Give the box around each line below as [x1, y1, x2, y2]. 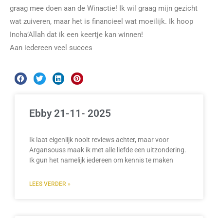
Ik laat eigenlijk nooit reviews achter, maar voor [29, 135, 169, 144]
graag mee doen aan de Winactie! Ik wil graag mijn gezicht [10, 3, 198, 13]
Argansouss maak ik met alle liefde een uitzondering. [29, 145, 186, 154]
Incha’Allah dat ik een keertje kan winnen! [10, 30, 143, 39]
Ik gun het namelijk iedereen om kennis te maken [29, 156, 173, 164]
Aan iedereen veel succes [10, 43, 92, 52]
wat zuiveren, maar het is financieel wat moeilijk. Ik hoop [10, 17, 193, 26]
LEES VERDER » [29, 180, 71, 187]
